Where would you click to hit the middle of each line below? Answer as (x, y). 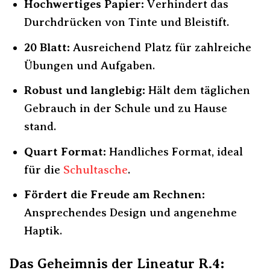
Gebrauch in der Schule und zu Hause (125, 108)
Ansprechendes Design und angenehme (130, 213)
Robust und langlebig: (84, 90)
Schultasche (95, 169)
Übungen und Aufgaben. (89, 65)
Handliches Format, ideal (174, 151)
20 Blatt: (47, 47)
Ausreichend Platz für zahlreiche (160, 47)
